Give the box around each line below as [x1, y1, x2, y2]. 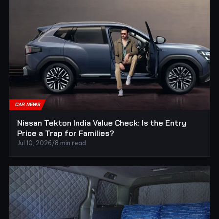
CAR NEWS [15, 101, 40, 108]
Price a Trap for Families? [17, 128, 114, 139]
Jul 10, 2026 [17, 139, 52, 147]
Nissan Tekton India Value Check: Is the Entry [17, 118, 186, 129]
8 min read [55, 139, 86, 147]
